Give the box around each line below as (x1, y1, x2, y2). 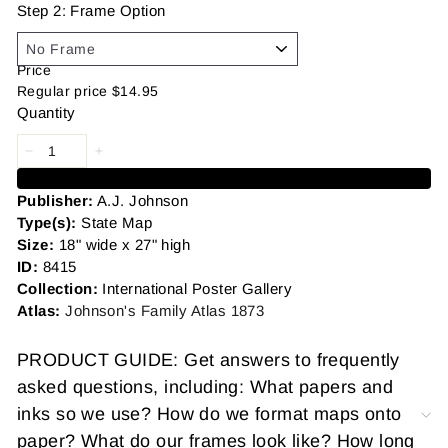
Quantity (17, 103, 76, 121)
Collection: (17, 279, 98, 297)
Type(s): (17, 213, 77, 231)
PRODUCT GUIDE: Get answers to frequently (17, 349, 400, 370)
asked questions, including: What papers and (17, 376, 394, 397)
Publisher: (17, 191, 94, 209)
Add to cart (179, 168, 269, 188)
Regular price (17, 82, 112, 99)
